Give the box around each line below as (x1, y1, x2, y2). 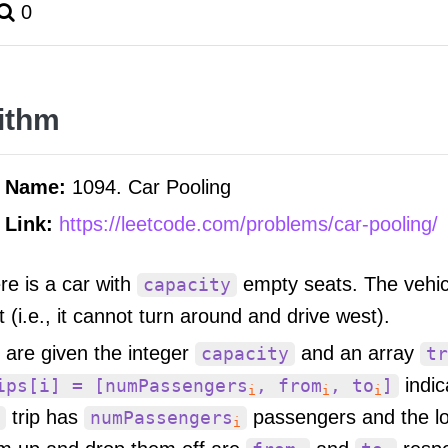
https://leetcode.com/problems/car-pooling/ (59, 212, 438, 235)
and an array (295, 341, 420, 364)
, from (256, 375, 322, 396)
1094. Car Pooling (72, 176, 231, 198)
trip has (6, 405, 84, 428)
